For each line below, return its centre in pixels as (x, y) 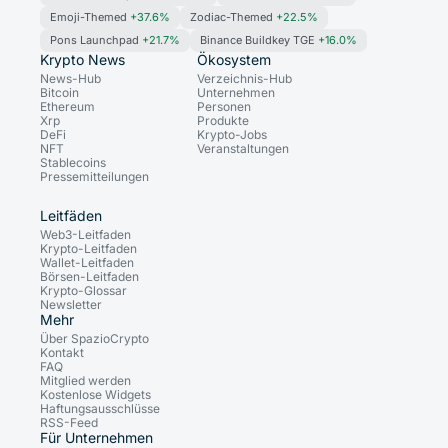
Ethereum (67, 107)
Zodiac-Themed (233, 17)
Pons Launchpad (96, 40)
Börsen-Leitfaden (89, 277)
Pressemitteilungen (94, 177)
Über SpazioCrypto (94, 339)
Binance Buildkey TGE (259, 40)
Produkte (223, 121)
